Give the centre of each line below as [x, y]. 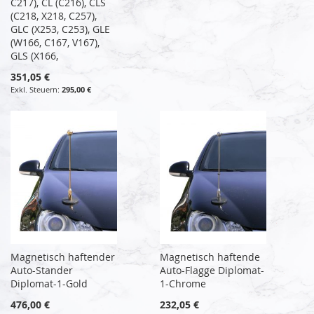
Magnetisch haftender [63, 257]
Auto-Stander [42, 270]
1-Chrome [183, 283]
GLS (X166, [34, 55]
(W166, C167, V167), [55, 42]
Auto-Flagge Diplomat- [212, 270]
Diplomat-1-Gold [49, 283]
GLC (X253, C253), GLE [60, 29]
